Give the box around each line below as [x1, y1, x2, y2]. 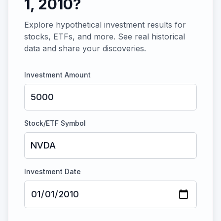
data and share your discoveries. [24, 43, 146, 53]
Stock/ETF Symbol [24, 119, 86, 127]
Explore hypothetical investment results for [24, 20, 186, 30]
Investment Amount [24, 71, 91, 79]
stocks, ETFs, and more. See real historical [24, 32, 185, 41]
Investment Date [24, 167, 81, 176]
